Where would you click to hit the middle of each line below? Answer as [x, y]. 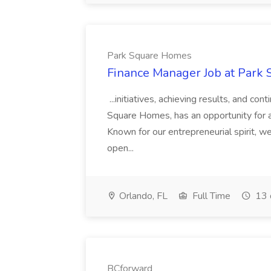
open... [122, 148]
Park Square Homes [149, 56]
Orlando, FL [142, 196]
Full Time [210, 196]
